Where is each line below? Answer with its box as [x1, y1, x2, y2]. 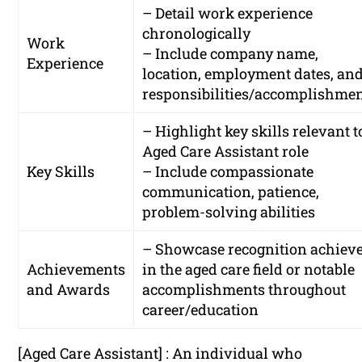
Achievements [27, 259, 126, 280]
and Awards [27, 280, 111, 300]
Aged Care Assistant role [142, 141, 309, 162]
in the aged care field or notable [142, 259, 356, 280]
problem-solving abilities [142, 202, 316, 222]
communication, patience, [142, 182, 320, 202]
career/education [142, 300, 259, 320]
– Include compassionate [142, 162, 314, 182]
